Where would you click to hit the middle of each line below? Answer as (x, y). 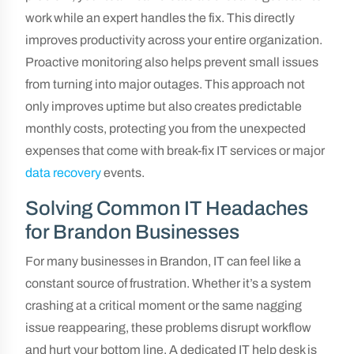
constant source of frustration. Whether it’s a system (168, 283)
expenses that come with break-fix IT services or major (175, 151)
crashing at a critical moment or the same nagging (164, 305)
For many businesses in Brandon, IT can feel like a (163, 261)
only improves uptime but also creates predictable (164, 106)
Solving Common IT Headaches (167, 208)
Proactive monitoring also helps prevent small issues (172, 62)
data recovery (63, 173)
